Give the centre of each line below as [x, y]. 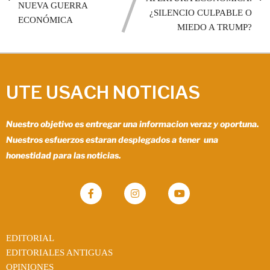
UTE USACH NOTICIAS [103, 92]
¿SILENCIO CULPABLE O [201, 12]
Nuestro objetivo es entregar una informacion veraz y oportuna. [133, 124]
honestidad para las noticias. [64, 155]
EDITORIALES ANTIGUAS [59, 252]
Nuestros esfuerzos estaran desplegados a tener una [112, 139]
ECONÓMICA [46, 20]
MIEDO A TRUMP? [215, 27]
